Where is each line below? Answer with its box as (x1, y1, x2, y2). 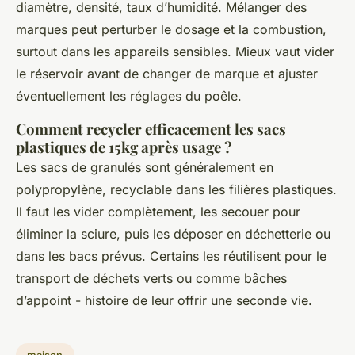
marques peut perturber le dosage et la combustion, (16, 21, 326, 37)
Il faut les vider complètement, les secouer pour (16, 203, 300, 219)
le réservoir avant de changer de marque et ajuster (16, 65, 318, 82)
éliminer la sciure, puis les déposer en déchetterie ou (16, 225, 330, 242)
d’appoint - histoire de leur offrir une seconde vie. (16, 292, 312, 308)
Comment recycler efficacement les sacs (16, 118, 286, 139)
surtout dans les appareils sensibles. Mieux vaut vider (16, 43, 334, 59)
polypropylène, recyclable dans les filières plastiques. (16, 181, 337, 197)
